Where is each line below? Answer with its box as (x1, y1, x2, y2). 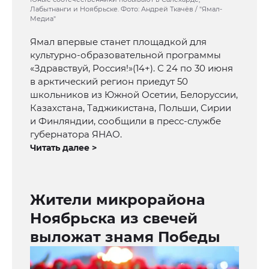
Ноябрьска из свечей (30, 210, 198, 228)
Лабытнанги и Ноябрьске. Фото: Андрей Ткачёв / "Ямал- (30, 5, 222, 14)
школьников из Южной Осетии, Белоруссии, (30, 89, 238, 101)
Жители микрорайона (30, 191, 205, 209)
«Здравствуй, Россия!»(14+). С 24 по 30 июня (30, 62, 233, 74)
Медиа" (30, 14, 56, 23)
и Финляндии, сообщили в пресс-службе (30, 115, 221, 127)
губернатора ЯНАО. (30, 128, 122, 141)
